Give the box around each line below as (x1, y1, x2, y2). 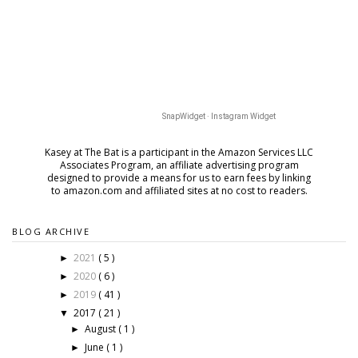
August (85, 321, 119, 336)
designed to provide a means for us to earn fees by (47, 170, 282, 185)
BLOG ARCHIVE (12, 225, 89, 237)
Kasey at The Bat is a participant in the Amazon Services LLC (45, 145, 313, 159)
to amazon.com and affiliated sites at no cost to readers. (50, 183, 308, 197)
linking (282, 170, 311, 185)
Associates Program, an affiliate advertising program (59, 157, 299, 172)
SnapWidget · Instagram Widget (162, 111, 276, 121)
